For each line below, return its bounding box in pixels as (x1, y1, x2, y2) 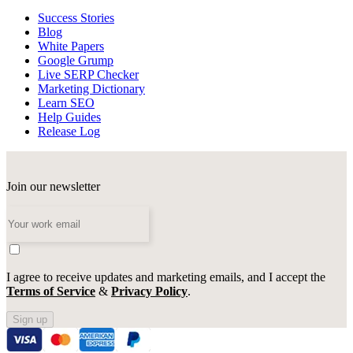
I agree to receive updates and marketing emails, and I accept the (6, 269, 325, 284)
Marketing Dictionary (38, 81, 145, 95)
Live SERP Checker (38, 67, 139, 81)
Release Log (38, 124, 100, 138)
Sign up (13, 313, 47, 325)
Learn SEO (38, 95, 95, 110)
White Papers (38, 39, 104, 53)
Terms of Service (6, 284, 95, 298)
